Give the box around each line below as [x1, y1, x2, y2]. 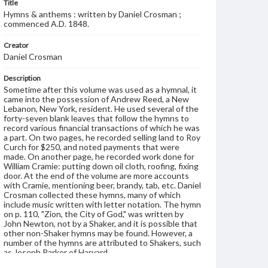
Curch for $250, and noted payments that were [4, 142, 179, 152]
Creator [4, 41, 29, 50]
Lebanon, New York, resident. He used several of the [4, 103, 199, 114]
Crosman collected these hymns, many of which [4, 190, 181, 200]
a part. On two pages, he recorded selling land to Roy [4, 132, 200, 142]
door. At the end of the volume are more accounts [4, 170, 189, 181]
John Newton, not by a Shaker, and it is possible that [4, 218, 197, 229]
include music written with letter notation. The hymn [4, 199, 201, 209]
